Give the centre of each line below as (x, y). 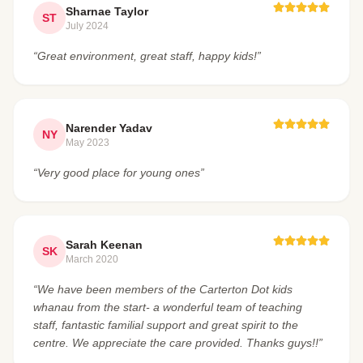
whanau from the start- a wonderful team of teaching (168, 307)
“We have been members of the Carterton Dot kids (163, 290)
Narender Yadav (109, 128)
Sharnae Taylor (107, 12)
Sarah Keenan (104, 245)
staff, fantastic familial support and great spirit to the (166, 325)
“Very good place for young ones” (119, 173)
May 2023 (88, 143)
